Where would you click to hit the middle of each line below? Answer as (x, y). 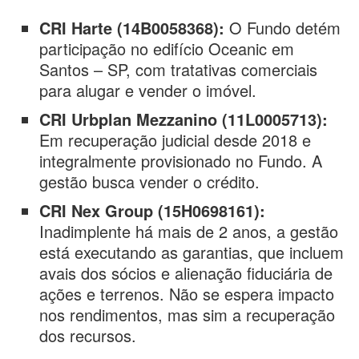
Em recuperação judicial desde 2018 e (175, 140)
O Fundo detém (283, 28)
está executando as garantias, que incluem (192, 252)
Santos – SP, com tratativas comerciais (179, 69)
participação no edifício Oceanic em (167, 48)
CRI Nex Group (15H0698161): (153, 210)
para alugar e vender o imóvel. (148, 90)
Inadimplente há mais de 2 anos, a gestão (189, 231)
